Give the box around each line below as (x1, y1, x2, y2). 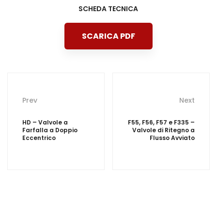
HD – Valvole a (22, 118, 68, 126)
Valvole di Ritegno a (132, 125, 195, 134)
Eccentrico (22, 133, 56, 142)
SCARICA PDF (81, 30, 135, 42)
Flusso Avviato (150, 133, 195, 142)
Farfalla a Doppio (22, 125, 77, 134)
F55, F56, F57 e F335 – (128, 118, 195, 126)
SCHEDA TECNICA (78, 3, 139, 14)
